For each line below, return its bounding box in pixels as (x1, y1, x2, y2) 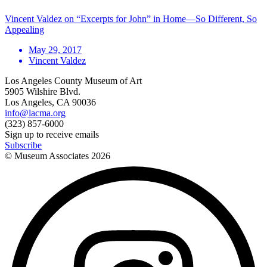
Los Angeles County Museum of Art (5, 75, 142, 86)
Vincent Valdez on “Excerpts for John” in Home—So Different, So (5, 13, 257, 24)
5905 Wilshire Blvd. (5, 86, 80, 97)
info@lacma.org (5, 107, 66, 118)
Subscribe (5, 139, 42, 150)
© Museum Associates (5, 150, 91, 161)
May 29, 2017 (29, 44, 82, 55)
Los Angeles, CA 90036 (5, 97, 96, 107)
